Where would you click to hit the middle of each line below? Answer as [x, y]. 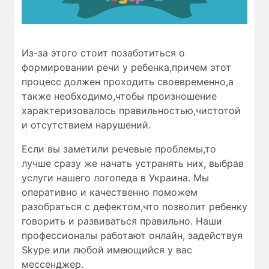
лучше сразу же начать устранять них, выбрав [133, 163]
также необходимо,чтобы [84, 96]
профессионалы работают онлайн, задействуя [132, 235]
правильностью [156, 110]
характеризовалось [69, 110]
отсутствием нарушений [89, 125]
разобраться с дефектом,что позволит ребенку [134, 206]
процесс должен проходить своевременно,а [128, 81]
